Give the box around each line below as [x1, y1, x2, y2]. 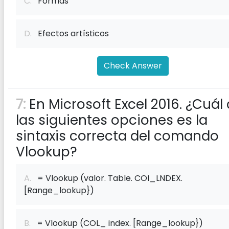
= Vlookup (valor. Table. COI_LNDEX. [31, 172, 182, 184]
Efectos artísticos [32, 28, 109, 39]
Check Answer [104, 60, 162, 72]
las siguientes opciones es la [16, 111, 208, 129]
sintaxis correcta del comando [16, 127, 219, 145]
